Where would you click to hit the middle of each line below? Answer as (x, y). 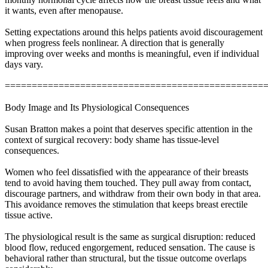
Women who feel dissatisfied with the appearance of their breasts (127, 172)
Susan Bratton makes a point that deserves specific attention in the (129, 129)
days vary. (24, 64)
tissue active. (29, 215)
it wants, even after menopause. (64, 10)
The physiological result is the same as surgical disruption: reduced (130, 236)
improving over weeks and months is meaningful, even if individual (132, 53)
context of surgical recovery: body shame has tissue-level (112, 139)
